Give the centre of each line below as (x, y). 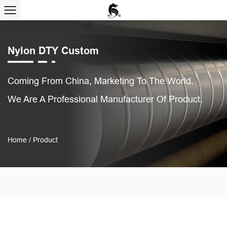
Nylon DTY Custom (53, 51)
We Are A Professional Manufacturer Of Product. (105, 99)
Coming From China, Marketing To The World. (101, 81)
